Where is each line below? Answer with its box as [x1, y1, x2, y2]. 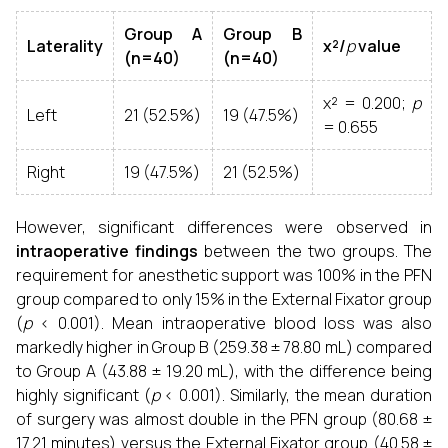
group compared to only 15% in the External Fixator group [16, 288, 432, 310]
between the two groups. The [198, 240, 433, 262]
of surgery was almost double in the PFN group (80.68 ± [16, 408, 432, 430]
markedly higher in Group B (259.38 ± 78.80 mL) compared [16, 336, 432, 358]
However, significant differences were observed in [16, 216, 432, 238]
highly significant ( [16, 384, 151, 406]
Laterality [27, 35, 103, 57]
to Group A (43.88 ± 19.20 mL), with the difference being [16, 360, 432, 382]
